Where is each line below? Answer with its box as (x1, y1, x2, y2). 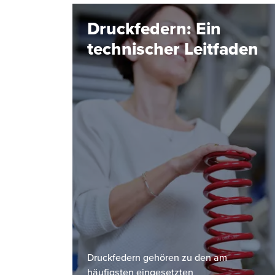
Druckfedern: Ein (87, 18, 221, 38)
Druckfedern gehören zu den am (87, 251, 227, 263)
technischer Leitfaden (87, 38, 258, 58)
